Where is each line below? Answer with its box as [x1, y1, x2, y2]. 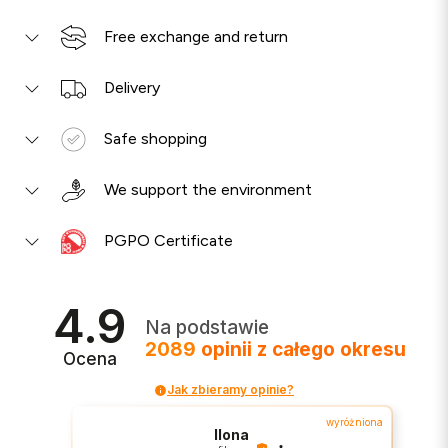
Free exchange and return [104, 27, 288, 47]
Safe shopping [104, 129, 207, 149]
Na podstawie [145, 316, 270, 340]
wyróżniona [326, 416, 384, 429]
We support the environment [104, 180, 312, 200]
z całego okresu [257, 338, 407, 362]
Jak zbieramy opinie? [167, 382, 294, 398]
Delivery [104, 78, 160, 98]
